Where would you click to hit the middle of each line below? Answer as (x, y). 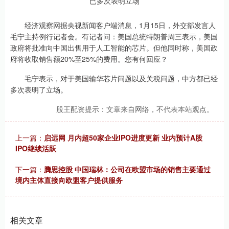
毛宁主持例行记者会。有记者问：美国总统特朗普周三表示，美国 (114, 36)
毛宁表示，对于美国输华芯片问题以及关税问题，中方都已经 (114, 78)
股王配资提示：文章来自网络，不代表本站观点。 (135, 109)
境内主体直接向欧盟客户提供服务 (69, 180)
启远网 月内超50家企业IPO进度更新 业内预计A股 (123, 138)
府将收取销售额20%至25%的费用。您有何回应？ (89, 59)
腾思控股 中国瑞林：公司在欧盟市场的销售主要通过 (127, 169)
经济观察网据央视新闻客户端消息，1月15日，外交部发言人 (113, 25)
